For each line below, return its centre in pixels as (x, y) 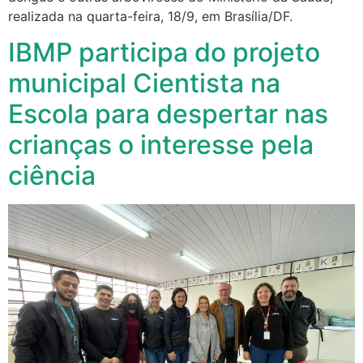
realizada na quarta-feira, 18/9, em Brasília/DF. (150, 16)
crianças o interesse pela (161, 145)
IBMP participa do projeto (164, 53)
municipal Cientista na (144, 83)
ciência (52, 176)
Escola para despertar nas (168, 114)
